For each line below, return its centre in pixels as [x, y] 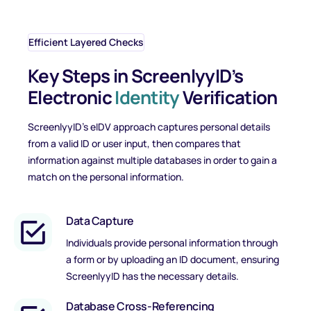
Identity [147, 97]
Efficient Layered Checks [86, 42]
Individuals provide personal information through [172, 243]
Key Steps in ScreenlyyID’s [136, 76]
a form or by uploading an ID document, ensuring [173, 259]
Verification [228, 97]
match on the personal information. [107, 177]
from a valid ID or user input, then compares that [134, 143]
